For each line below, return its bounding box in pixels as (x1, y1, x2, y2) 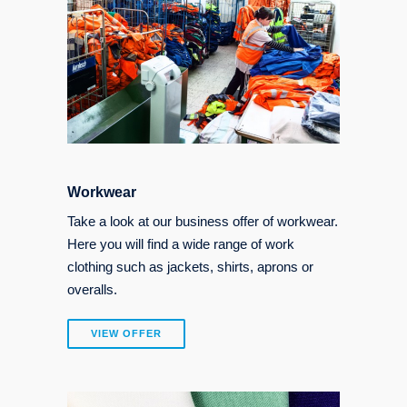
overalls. (67, 281, 117, 297)
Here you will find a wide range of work (67, 235, 294, 252)
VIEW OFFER (91, 327, 162, 339)
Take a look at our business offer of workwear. (67, 213, 338, 229)
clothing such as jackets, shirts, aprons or (67, 258, 313, 274)
